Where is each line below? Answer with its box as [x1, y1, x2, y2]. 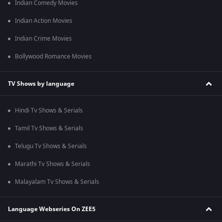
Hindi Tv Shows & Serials [15, 106, 83, 115]
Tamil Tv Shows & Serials [15, 124, 83, 133]
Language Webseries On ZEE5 [8, 204, 96, 214]
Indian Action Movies [15, 16, 72, 26]
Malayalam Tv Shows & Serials [15, 177, 99, 187]
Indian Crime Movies [15, 34, 72, 44]
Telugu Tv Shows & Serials [15, 142, 87, 151]
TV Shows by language [8, 79, 74, 88]
